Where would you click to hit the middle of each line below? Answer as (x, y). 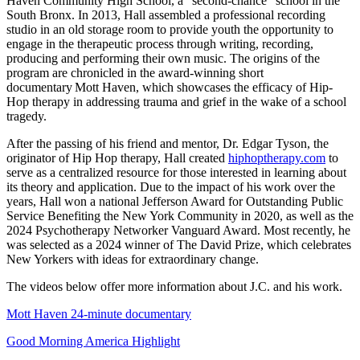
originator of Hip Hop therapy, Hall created (117, 158)
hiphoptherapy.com (277, 158)
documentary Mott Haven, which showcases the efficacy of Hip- (170, 88)
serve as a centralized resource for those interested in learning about (176, 173)
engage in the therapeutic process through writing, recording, (160, 44)
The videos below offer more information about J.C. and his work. (176, 287)
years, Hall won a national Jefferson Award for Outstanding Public (175, 202)
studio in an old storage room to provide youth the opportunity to (170, 30)
